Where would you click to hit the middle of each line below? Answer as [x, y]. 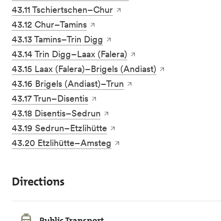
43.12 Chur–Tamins [49, 25]
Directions [38, 182]
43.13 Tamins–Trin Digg [57, 39]
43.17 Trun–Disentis [50, 99]
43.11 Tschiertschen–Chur [62, 10]
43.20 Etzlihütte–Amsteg [62, 143]
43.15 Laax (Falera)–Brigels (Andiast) [84, 69]
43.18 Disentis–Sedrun [56, 113]
